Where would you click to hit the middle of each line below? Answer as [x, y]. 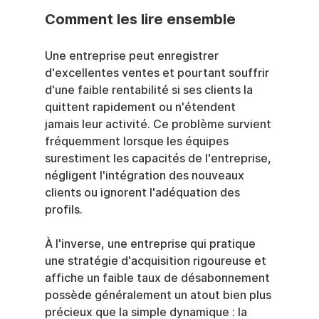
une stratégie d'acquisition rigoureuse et [157, 261]
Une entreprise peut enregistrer [133, 56]
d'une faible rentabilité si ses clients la [150, 90]
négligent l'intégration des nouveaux [146, 176]
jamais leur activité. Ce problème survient [159, 125]
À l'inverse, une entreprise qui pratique [151, 244]
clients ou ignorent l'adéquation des [143, 193]
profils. [63, 210]
